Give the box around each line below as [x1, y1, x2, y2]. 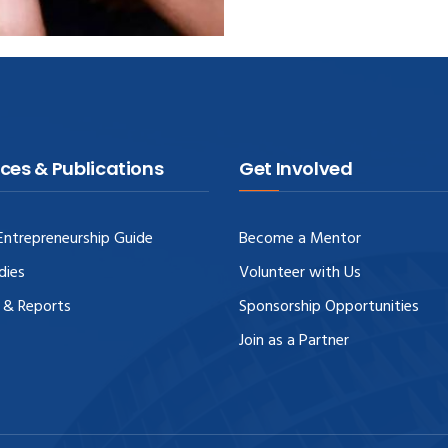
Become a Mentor [239, 225, 361, 252]
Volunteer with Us [239, 259, 361, 286]
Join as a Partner [239, 327, 349, 354]
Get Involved [239, 155, 353, 181]
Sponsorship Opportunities [239, 293, 419, 320]
